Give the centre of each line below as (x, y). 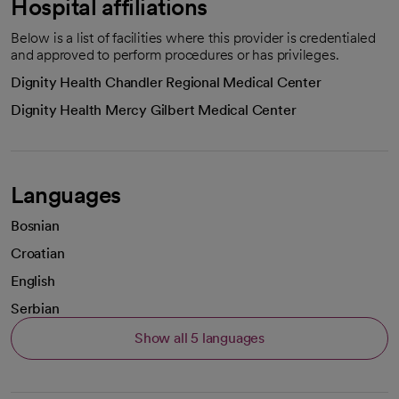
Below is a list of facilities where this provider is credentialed (193, 37)
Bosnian (35, 225)
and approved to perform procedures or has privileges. (175, 54)
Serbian (35, 308)
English (33, 281)
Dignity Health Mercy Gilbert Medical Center (154, 110)
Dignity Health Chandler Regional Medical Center (166, 82)
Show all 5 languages (199, 338)
